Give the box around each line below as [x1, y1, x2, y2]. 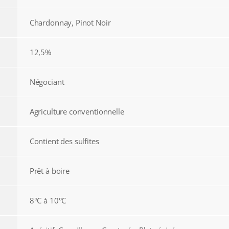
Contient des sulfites [29, 136, 99, 147]
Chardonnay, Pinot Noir [29, 17, 111, 28]
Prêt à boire [29, 166, 70, 176]
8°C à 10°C [29, 195, 66, 206]
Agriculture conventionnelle [29, 106, 124, 117]
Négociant [29, 77, 64, 87]
